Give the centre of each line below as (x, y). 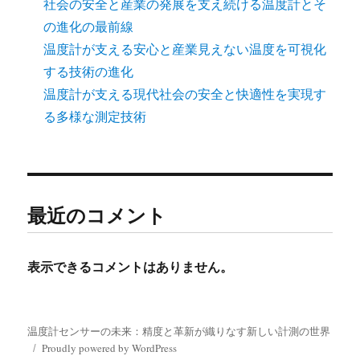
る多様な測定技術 (95, 116)
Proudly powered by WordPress (110, 348)
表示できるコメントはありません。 (131, 266)
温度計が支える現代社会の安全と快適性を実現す (185, 93)
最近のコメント (97, 215)
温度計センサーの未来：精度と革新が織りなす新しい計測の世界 (179, 331)
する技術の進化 (89, 71)
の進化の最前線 (89, 26)
